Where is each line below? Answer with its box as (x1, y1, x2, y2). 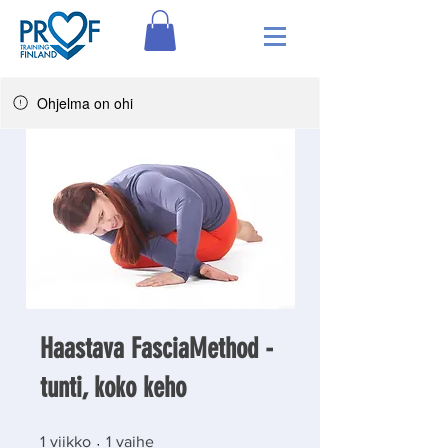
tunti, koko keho (40, 370, 186, 404)
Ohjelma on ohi (37, 92, 133, 113)
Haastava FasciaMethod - (40, 331, 273, 365)
